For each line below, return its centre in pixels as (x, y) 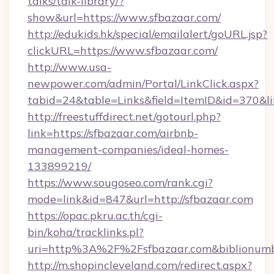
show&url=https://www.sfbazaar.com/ (124, 17)
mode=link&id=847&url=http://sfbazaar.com (140, 199)
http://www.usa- (69, 67)
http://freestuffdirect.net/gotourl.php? (124, 117)
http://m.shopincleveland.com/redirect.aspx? (140, 265)
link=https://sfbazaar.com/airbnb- (113, 133)
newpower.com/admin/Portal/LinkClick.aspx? (143, 83)
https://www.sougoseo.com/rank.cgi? (120, 183)
